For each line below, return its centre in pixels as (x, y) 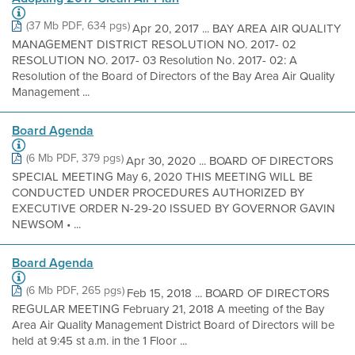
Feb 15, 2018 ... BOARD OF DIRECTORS (228, 293)
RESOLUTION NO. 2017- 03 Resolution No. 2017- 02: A (155, 60)
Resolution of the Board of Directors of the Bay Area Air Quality (173, 76)
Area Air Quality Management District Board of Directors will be (173, 325)
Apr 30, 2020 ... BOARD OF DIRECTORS (230, 161)
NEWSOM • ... (46, 224)
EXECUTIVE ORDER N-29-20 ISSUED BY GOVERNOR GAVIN (174, 208)
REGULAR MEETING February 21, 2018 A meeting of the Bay (168, 309)
